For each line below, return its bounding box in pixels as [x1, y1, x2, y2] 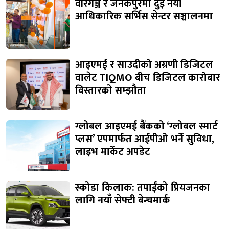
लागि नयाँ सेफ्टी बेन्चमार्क [75, 192, 170, 210]
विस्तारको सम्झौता [75, 82, 146, 100]
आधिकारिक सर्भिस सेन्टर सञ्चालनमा [75, 8, 213, 26]
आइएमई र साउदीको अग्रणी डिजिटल [75, 56, 213, 74]
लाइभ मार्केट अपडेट [75, 143, 150, 161]
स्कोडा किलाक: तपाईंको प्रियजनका [75, 179, 210, 197]
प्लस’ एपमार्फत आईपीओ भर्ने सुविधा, [75, 130, 214, 148]
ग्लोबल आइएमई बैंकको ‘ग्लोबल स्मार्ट [75, 118, 218, 135]
